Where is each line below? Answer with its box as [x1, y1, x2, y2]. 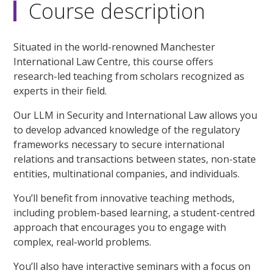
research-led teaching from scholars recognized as [13, 69, 245, 83]
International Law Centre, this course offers [13, 55, 214, 69]
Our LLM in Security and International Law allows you [13, 108, 258, 122]
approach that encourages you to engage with [13, 221, 227, 235]
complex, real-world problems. [13, 235, 152, 249]
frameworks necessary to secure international [13, 138, 225, 152]
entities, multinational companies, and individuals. [13, 167, 240, 181]
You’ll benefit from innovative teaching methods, [13, 191, 235, 205]
